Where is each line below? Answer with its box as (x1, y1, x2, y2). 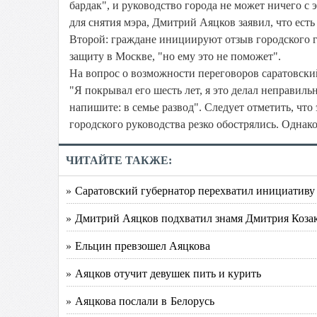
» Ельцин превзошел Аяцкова (66, 238, 210, 253)
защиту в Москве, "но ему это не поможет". (69, 50, 281, 62)
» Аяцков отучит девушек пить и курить (66, 265, 261, 280)
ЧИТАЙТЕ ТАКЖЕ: (66, 154, 172, 166)
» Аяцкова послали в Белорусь (66, 293, 214, 308)
